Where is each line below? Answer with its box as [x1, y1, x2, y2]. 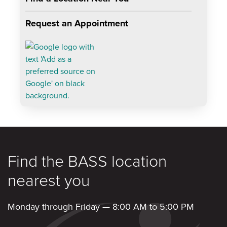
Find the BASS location [8, 149, 167, 172]
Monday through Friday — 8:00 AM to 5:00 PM [8, 200, 194, 213]
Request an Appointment [25, 17, 128, 30]
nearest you [8, 168, 90, 191]
